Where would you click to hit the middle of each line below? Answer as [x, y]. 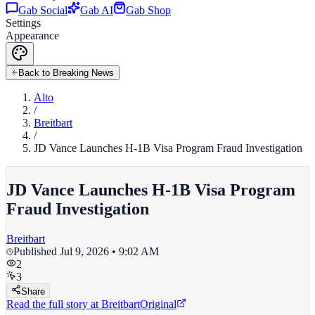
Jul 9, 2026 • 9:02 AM [109, 251]
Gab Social [43, 10]
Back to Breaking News [66, 73]
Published [37, 251]
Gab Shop [148, 10]
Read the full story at [52, 304]
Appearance [32, 36]
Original [158, 304]
